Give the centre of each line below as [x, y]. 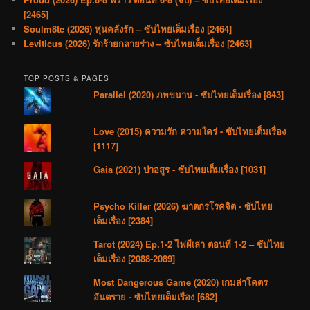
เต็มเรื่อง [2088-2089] [135, 258]
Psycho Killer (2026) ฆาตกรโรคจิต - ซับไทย [183, 206]
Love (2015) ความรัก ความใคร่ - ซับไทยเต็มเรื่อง [190, 131]
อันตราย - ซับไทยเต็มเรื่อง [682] [156, 296]
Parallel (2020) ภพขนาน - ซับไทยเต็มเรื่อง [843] [189, 94]
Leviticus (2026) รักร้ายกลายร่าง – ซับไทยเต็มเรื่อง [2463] [138, 44]
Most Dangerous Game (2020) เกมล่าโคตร [181, 282]
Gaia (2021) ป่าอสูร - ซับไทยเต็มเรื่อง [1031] [180, 169]
